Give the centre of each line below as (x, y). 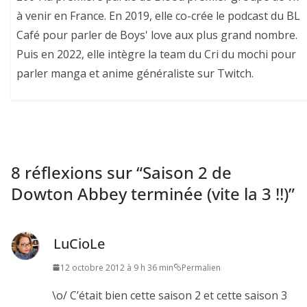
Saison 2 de (187, 172)
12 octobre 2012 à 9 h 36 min (117, 267)
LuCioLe (79, 243)
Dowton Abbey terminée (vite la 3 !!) (150, 193)
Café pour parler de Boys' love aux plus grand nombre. (157, 35)
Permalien (201, 267)
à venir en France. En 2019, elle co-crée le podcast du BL (159, 16)
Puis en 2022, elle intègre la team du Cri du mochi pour (157, 54)
